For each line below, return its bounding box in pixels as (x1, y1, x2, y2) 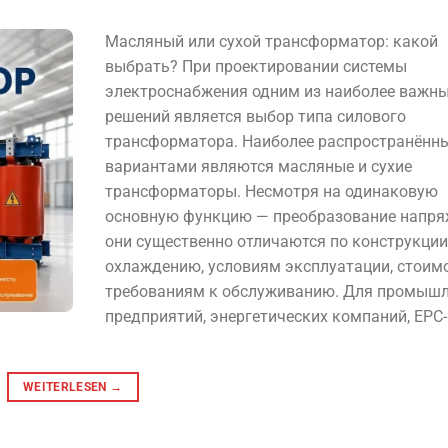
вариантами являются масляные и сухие (104, 157, 412, 177)
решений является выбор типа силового (104, 107, 406, 127)
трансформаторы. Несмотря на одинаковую (104, 182, 438, 202)
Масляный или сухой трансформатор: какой (104, 32, 438, 52)
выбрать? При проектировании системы (104, 57, 407, 77)
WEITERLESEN (22, 380, 111, 395)
